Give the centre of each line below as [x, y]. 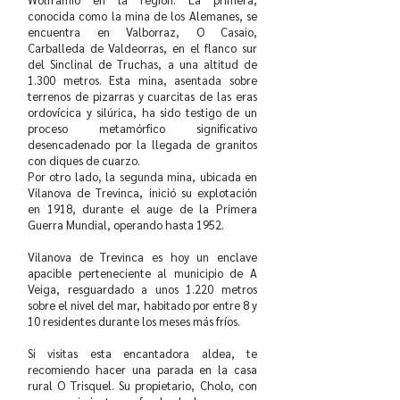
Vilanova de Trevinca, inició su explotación [142, 192]
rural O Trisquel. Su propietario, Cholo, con [142, 385]
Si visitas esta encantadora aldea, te [142, 353]
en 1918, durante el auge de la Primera [142, 208]
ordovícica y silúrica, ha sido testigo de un [142, 112]
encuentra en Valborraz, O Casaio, [142, 32]
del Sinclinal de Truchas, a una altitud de [142, 64]
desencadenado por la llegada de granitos [142, 144]
